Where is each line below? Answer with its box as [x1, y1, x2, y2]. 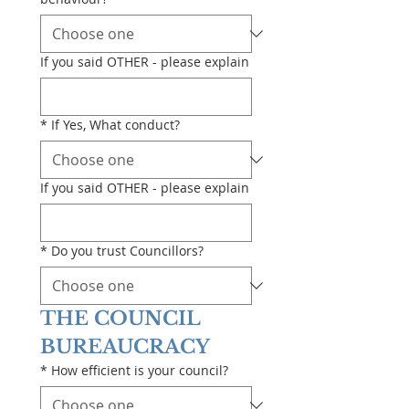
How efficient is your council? [51, 362, 228, 379]
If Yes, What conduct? [51, 116, 180, 133]
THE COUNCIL [40, 307, 201, 330]
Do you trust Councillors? [51, 242, 204, 259]
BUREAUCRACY [40, 335, 210, 359]
